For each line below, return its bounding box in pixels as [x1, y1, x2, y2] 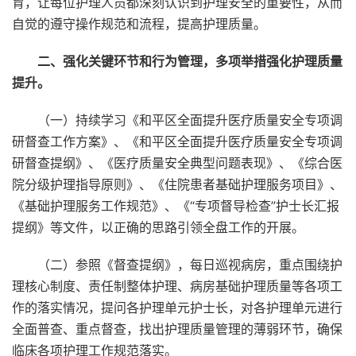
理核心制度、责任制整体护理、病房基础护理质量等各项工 [12, 278, 342, 294]
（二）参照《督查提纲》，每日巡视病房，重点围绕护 [37, 257, 342, 273]
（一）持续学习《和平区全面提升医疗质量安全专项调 [37, 112, 342, 128]
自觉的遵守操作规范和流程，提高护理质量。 [12, 16, 266, 32]
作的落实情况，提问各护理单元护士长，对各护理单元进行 [12, 300, 342, 315]
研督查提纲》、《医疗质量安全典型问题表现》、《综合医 [12, 155, 342, 171]
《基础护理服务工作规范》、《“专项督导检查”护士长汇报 [12, 198, 339, 214]
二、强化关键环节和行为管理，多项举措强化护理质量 [37, 53, 342, 69]
